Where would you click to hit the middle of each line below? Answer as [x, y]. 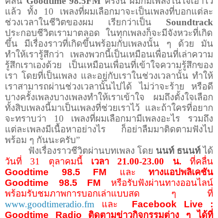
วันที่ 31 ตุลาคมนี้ [48, 161]
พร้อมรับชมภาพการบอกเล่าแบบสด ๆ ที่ [109, 193]
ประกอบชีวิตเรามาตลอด [54, 33]
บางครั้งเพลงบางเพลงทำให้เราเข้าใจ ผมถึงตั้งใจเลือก [109, 97]
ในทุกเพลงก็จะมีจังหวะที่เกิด [159, 33]
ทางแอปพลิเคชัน [181, 172]
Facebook [151, 204]
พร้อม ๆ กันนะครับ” [42, 140]
